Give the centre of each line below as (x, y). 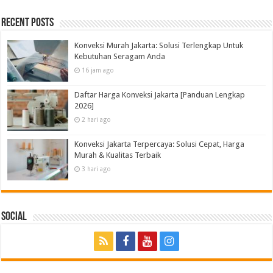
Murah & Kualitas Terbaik (118, 155)
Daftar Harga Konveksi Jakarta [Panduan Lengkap (160, 94)
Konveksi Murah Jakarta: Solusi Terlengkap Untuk (159, 45)
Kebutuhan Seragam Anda (120, 56)
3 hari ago (97, 168)
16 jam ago (98, 70)
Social (14, 217)
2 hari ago (97, 119)
